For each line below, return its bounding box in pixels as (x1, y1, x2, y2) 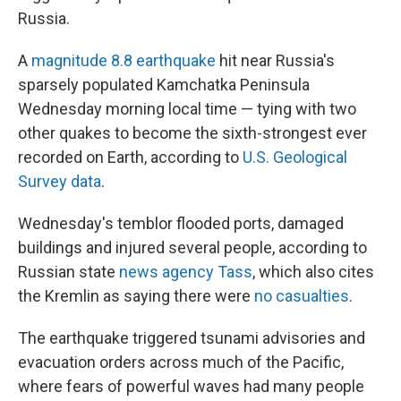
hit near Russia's (216, 51, 335, 70)
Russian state (18, 262, 119, 281)
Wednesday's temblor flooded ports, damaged (18, 214, 344, 233)
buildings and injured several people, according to (18, 238, 367, 257)
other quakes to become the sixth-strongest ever (18, 124, 367, 142)
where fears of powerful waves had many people (18, 377, 364, 396)
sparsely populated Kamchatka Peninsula (18, 75, 310, 94)
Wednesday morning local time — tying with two (18, 99, 356, 118)
